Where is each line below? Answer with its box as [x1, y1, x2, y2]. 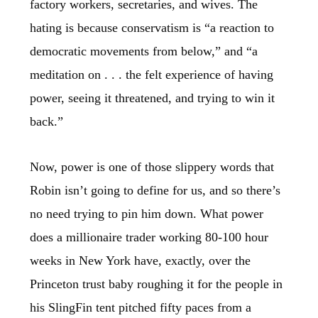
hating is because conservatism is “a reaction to [30, 20, 275, 35]
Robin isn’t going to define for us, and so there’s [30, 183, 281, 198]
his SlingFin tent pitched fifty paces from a [30, 300, 252, 315]
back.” [30, 114, 64, 128]
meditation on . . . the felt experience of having [30, 67, 274, 82]
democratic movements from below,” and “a [30, 43, 258, 58]
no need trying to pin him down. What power [30, 207, 264, 221]
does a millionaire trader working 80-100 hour [30, 230, 269, 245]
